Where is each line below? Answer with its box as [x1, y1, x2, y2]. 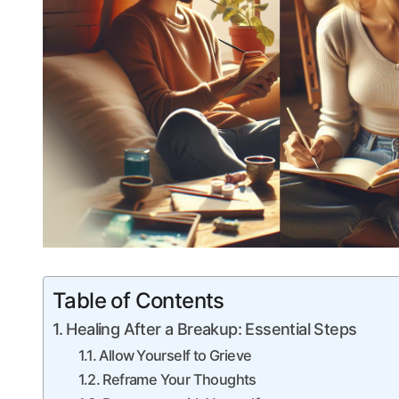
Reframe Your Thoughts [102, 370, 256, 389]
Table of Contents [53, 288, 224, 314]
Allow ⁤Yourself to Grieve [99, 346, 252, 365]
